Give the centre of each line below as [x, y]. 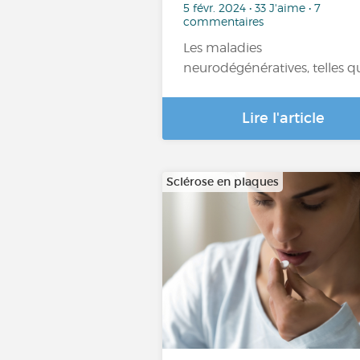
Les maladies [223, 47]
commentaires [223, 21]
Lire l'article [283, 118]
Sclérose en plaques [223, 182]
